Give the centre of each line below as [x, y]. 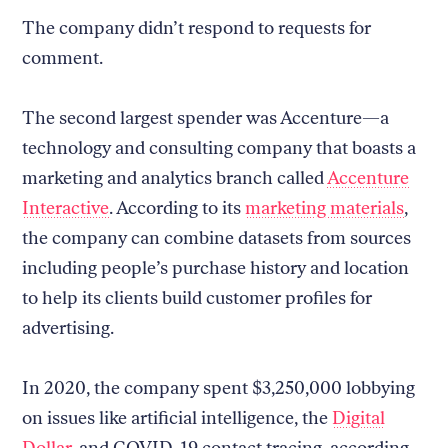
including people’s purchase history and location [216, 267]
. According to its [177, 207]
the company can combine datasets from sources [217, 237]
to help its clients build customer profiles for [197, 297]
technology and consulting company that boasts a [219, 147]
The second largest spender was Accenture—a [206, 117]
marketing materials [325, 207]
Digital [359, 417]
